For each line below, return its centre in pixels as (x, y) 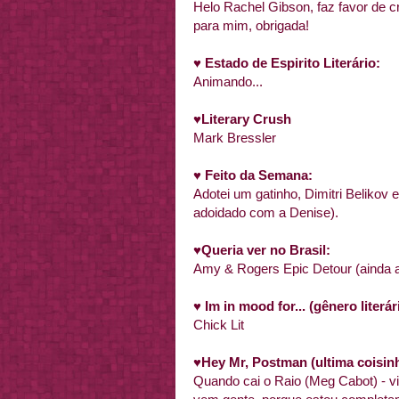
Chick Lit (219, 325)
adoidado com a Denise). (266, 212)
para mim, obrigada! (251, 25)
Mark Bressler (235, 138)
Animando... (228, 81)
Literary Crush (246, 119)
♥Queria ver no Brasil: (262, 250)
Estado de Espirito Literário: (293, 63)
